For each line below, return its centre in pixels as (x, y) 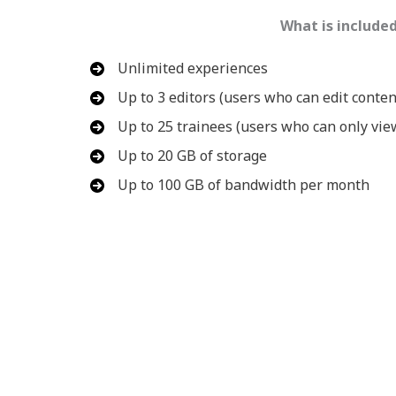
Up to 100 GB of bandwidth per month (244, 185)
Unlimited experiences (193, 69)
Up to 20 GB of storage (192, 156)
